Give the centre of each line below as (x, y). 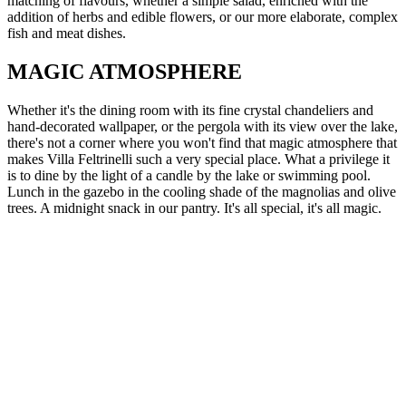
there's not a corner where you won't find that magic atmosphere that (202, 143)
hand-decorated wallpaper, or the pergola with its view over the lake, (203, 127)
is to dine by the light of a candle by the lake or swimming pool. (189, 176)
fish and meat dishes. (67, 34)
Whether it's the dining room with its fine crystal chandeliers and (190, 111)
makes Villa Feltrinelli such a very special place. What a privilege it (198, 159)
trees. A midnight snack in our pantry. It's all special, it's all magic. (194, 208)
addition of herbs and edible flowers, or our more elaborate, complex (203, 17)
